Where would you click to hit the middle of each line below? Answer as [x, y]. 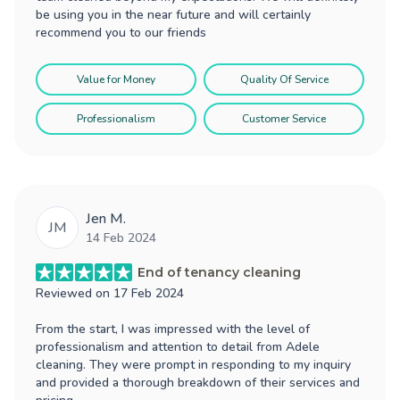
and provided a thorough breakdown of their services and [198, 382]
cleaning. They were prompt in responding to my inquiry [193, 364]
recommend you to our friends [121, 32]
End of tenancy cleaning [219, 272]
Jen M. [106, 218]
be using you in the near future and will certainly [173, 14]
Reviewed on [75, 293]
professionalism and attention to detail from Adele [178, 346]
